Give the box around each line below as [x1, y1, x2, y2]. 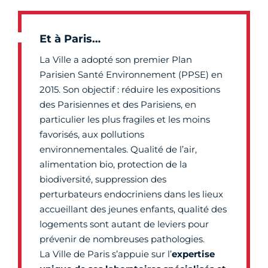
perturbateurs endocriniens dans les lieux [39, 188, 223, 200]
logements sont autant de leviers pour [39, 218, 209, 230]
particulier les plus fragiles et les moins [39, 113, 210, 125]
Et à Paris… [39, 32, 100, 45]
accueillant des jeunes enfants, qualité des [39, 203, 227, 215]
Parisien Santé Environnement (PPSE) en [39, 68, 223, 80]
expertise [172, 248, 215, 260]
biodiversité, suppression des [39, 173, 166, 185]
